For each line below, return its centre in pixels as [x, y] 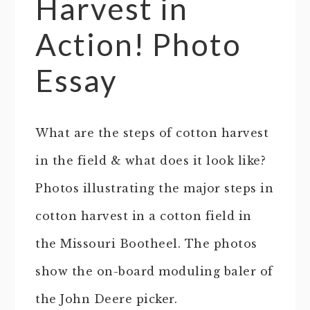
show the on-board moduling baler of [154, 272]
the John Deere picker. [106, 299]
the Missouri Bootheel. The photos [146, 244]
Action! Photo [138, 45]
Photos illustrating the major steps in [154, 189]
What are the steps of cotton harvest [152, 133]
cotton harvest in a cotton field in [144, 216]
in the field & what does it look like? [151, 161]
